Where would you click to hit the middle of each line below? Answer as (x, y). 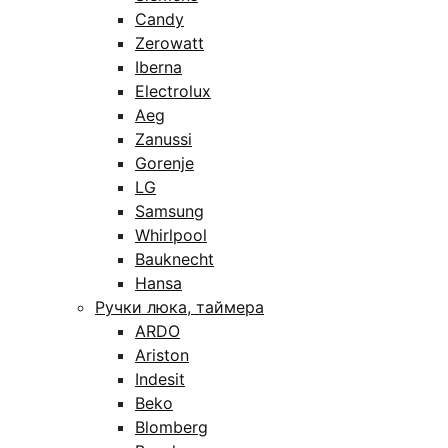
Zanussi (163, 139)
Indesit (160, 379)
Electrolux (173, 91)
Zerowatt (169, 43)
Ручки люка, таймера (179, 307)
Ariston (162, 355)
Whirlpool (171, 235)
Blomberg (171, 427)
